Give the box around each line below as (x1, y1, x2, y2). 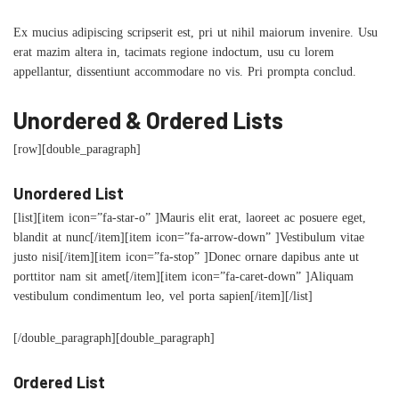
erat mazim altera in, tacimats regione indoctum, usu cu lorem (13, 45, 334, 64)
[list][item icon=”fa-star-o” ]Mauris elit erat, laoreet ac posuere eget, (13, 211, 366, 230)
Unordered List (13, 183, 124, 204)
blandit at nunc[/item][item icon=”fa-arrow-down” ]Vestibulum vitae (13, 231, 364, 249)
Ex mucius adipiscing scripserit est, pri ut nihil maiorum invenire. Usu (13, 26, 378, 45)
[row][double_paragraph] (13, 142, 141, 161)
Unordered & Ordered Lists (13, 106, 283, 134)
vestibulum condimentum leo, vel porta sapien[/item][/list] (13, 289, 313, 308)
